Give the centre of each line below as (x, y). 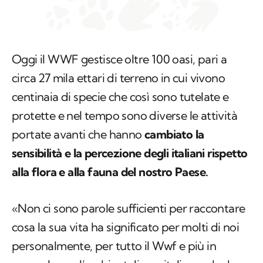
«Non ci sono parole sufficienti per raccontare (129, 208)
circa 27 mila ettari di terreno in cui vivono (118, 78)
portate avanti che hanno (77, 134)
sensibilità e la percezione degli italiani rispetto (130, 153)
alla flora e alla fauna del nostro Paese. (111, 172)
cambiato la (173, 134)
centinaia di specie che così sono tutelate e (120, 97)
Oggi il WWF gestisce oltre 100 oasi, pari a (119, 59)
